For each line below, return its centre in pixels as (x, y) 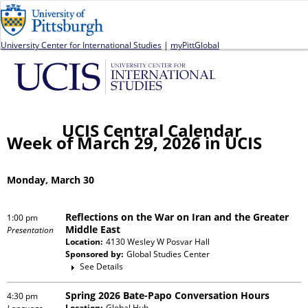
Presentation (30, 230)
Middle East (93, 229)
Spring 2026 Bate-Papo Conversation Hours (167, 295)
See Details (101, 266)
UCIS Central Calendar (152, 130)
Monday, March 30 (51, 179)
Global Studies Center (168, 254)
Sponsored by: (94, 254)
